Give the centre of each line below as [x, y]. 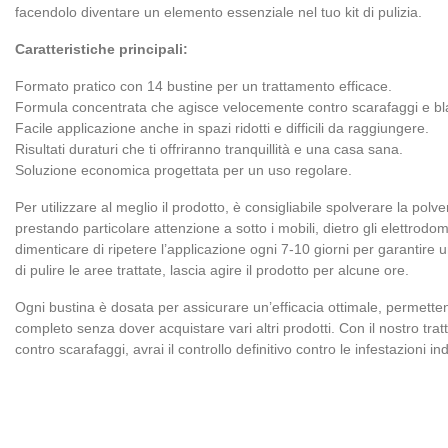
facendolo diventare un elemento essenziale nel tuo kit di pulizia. [218, 12]
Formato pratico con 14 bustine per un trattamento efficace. [203, 86]
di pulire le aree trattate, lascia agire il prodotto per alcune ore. [212, 270]
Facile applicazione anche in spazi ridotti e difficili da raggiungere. [222, 128]
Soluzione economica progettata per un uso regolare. [183, 170]
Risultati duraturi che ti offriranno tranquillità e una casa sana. [209, 149]
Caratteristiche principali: [101, 49]
